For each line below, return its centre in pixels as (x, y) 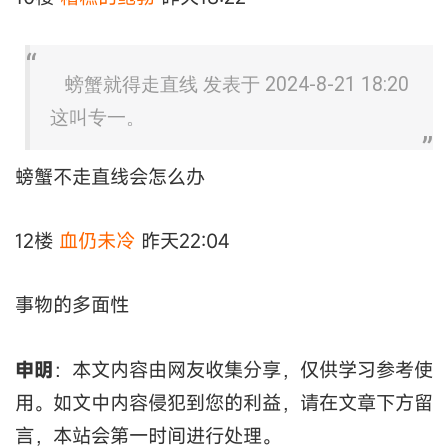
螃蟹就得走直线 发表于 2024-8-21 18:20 (237, 84)
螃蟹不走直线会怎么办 (110, 176)
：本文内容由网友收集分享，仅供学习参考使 (243, 369)
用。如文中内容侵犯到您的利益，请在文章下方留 (224, 402)
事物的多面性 (72, 305)
